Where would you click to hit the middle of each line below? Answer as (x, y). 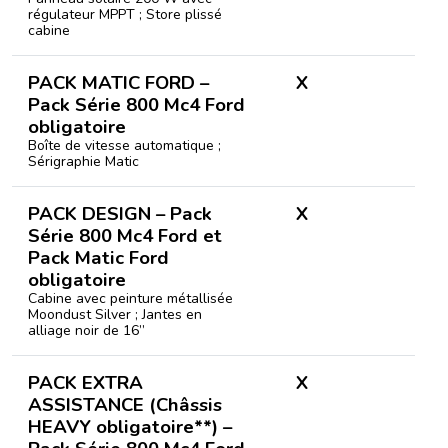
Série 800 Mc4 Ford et (125, 236)
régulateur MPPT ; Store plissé (125, 14)
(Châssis (185, 405)
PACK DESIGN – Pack (120, 214)
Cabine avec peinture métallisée (130, 298)
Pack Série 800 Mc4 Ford (136, 105)
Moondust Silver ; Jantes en (115, 314)
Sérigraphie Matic (83, 161)
